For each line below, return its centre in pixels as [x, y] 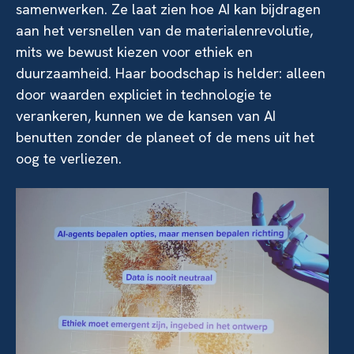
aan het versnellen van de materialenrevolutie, [164, 30]
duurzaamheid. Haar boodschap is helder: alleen [171, 73]
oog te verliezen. [69, 158]
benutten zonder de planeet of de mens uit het [165, 137]
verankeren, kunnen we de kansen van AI [146, 115]
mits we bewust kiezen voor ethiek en [134, 51]
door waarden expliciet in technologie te [144, 94]
